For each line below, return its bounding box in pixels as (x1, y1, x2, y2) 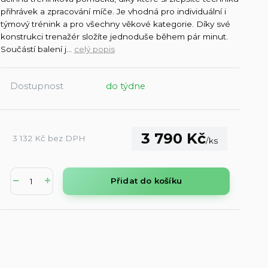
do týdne (105, 80, 145, 92)
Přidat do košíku (110, 176, 182, 186)
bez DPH (47, 133, 86, 144)
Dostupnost (10, 80, 63, 92)
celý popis (74, 44, 115, 54)
